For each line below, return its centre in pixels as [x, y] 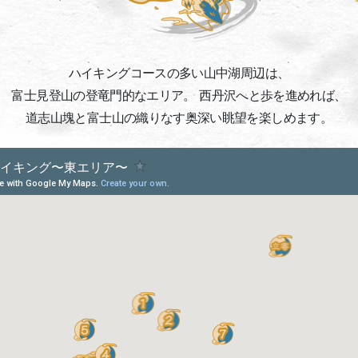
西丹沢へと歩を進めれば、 [271, 95]
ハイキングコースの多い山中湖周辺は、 [179, 73]
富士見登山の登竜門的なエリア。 [103, 95]
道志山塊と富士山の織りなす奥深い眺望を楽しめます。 [179, 118]
